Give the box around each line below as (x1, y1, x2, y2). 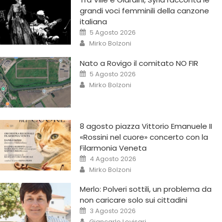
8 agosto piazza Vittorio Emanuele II (80, 121, 213, 132)
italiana (80, 16, 108, 27)
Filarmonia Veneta (80, 143, 147, 154)
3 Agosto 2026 (90, 206, 136, 216)
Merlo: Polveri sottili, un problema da (80, 184, 212, 195)
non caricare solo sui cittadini (80, 195, 188, 206)
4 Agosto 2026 (90, 154, 137, 164)
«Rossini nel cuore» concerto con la (80, 132, 209, 143)
